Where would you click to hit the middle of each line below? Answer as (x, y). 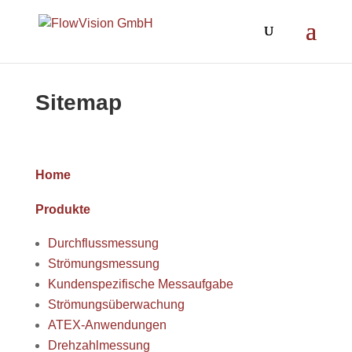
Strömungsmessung (103, 264)
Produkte (62, 209)
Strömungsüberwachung (116, 304)
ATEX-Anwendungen (107, 325)
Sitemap (78, 103)
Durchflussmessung (103, 243)
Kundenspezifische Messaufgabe (140, 284)
